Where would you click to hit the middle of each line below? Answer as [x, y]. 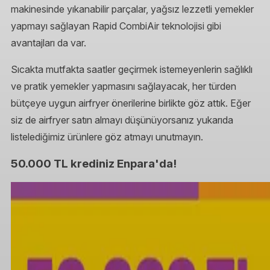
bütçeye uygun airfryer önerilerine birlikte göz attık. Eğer [131, 103]
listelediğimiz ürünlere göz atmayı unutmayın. [107, 137]
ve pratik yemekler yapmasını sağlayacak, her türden [124, 86]
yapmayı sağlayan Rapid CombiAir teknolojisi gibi [116, 26]
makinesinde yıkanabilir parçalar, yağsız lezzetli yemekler [132, 9]
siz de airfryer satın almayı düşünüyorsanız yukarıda [122, 120]
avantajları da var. [49, 43]
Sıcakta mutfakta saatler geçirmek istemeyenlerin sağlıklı [132, 70]
